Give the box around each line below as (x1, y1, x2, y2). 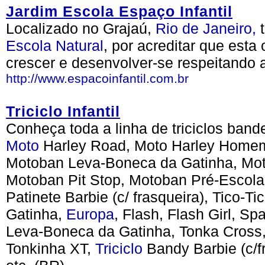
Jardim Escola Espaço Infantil (6, 3, 232, 20)
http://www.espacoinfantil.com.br (6, 72, 189, 85)
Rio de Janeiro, (156, 20, 256, 37)
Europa (66, 206, 114, 222)
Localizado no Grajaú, (6, 20, 156, 37)
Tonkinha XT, (6, 240, 95, 257)
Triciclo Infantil (6, 103, 120, 119)
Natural (56, 37, 104, 54)
